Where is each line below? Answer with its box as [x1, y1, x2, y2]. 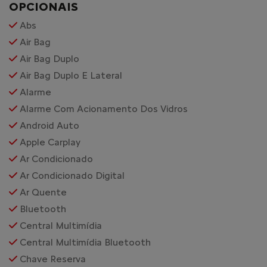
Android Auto [20, 112, 79, 124]
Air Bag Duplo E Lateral [20, 62, 122, 74]
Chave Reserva [20, 246, 86, 257]
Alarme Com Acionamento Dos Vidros [20, 95, 188, 107]
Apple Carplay [20, 129, 80, 141]
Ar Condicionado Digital [20, 162, 125, 174]
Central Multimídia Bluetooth [20, 229, 151, 241]
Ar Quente [20, 179, 67, 191]
